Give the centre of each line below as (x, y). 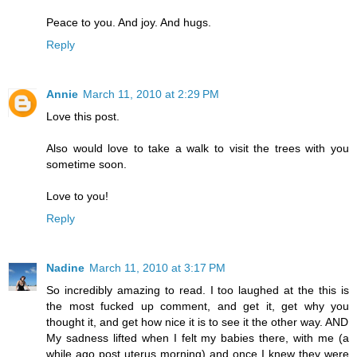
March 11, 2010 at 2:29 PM (151, 94)
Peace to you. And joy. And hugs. (129, 23)
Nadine (65, 268)
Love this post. (83, 117)
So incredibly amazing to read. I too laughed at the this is (198, 290)
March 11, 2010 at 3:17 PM (157, 268)
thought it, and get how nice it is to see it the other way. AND (197, 322)
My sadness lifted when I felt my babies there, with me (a (198, 338)
